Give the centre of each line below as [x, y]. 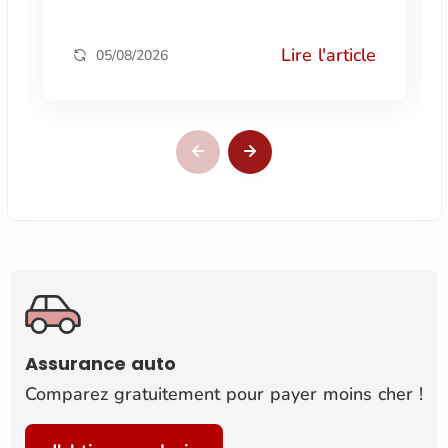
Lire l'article [328, 54]
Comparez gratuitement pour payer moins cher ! [224, 393]
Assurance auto [100, 363]
